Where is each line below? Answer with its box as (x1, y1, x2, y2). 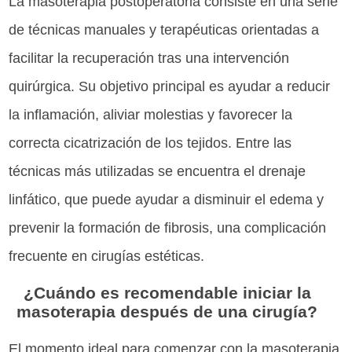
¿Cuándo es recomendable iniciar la (23, 283, 311, 302)
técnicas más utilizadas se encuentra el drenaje (9, 163, 306, 179)
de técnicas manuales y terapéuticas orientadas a (9, 21, 320, 38)
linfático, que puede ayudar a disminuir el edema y (9, 191, 324, 207)
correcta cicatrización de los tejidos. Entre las (9, 134, 292, 151)
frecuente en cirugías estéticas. (9, 247, 205, 264)
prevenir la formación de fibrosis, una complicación (9, 219, 327, 236)
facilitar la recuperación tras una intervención (9, 49, 290, 66)
